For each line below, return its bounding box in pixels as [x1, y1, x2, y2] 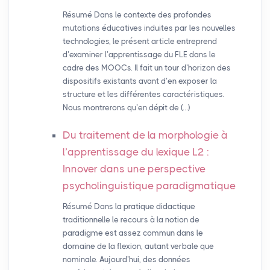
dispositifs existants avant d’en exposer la [62, 77, 217, 86]
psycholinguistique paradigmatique [62, 180, 236, 192]
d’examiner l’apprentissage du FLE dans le [62, 50, 216, 60]
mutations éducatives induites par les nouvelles [62, 24, 236, 33]
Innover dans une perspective [62, 163, 206, 175]
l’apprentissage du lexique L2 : [62, 146, 209, 159]
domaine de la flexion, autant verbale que [62, 242, 214, 251]
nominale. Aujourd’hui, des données [62, 255, 190, 265]
